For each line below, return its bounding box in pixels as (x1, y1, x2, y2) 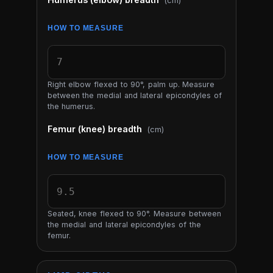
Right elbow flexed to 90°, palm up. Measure (47, 79, 215, 89)
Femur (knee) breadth (47, 124, 144, 135)
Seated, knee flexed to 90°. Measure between (47, 209, 221, 219)
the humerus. (47, 101, 96, 111)
